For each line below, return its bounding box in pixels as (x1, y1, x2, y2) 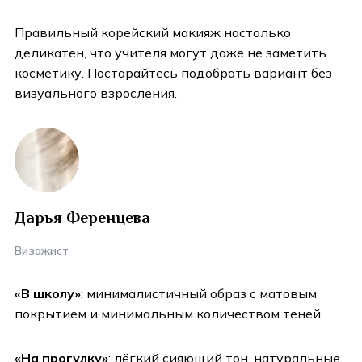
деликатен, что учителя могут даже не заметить (15, 44, 326, 61)
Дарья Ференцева (15, 208, 150, 227)
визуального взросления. (15, 85, 177, 102)
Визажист (15, 243, 69, 259)
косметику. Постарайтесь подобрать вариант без (15, 65, 332, 82)
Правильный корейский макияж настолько (15, 24, 291, 41)
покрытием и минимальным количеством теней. (15, 305, 323, 322)
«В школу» (15, 285, 81, 302)
